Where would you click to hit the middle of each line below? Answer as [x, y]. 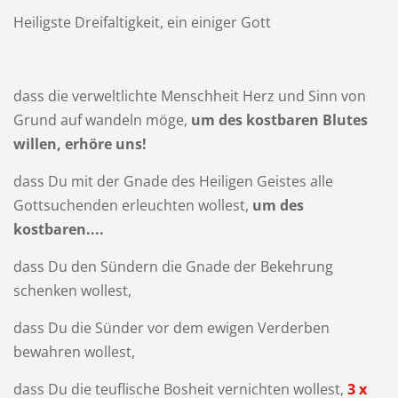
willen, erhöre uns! [80, 144]
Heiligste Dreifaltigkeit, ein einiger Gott [142, 23]
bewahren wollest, [74, 351]
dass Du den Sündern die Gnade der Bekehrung [173, 266]
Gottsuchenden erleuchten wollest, [132, 205]
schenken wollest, [72, 290]
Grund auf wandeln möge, [102, 120]
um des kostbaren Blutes [279, 120]
